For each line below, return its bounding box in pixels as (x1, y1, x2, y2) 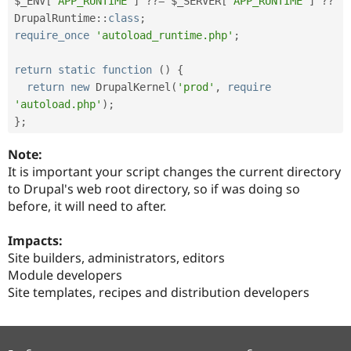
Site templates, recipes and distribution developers (8, 284, 309, 302)
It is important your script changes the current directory (8, 163, 341, 181)
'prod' (177, 81, 215, 94)
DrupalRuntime (14, 12, 96, 25)
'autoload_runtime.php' (96, 29, 233, 42)
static (58, 63, 96, 77)
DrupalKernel (96, 81, 171, 94)
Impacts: (8, 232, 66, 250)
